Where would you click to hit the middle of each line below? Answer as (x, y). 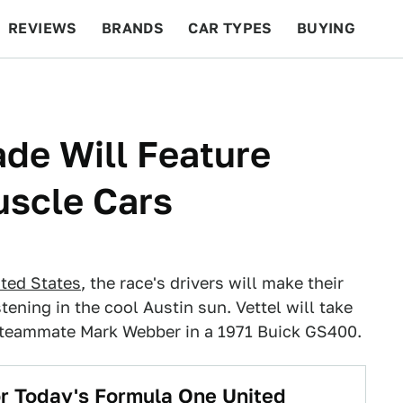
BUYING (326, 28)
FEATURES (338, 86)
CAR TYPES (230, 28)
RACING (179, 86)
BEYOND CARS (72, 86)
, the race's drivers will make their (212, 283)
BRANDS (133, 28)
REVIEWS (43, 28)
